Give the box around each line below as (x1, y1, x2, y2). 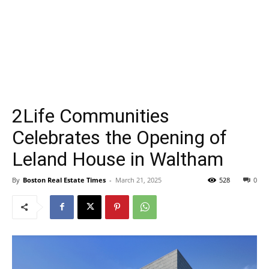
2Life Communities (12, 104, 169, 127)
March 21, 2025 (115, 175, 162, 184)
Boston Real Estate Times (23, 175, 106, 184)
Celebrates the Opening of (12, 125, 227, 149)
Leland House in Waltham (12, 147, 223, 171)
